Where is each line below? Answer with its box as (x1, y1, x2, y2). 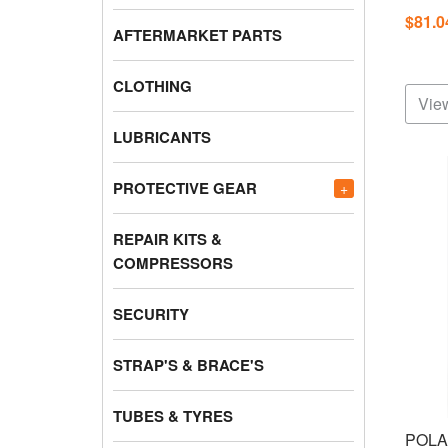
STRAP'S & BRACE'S (113, 353, 264, 376)
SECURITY (113, 302, 189, 325)
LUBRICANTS (113, 125, 211, 148)
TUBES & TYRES (113, 404, 233, 427)
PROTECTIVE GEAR (113, 176, 257, 199)
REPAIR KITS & (113, 227, 222, 250)
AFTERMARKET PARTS (113, 23, 282, 46)
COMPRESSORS (113, 251, 233, 274)
